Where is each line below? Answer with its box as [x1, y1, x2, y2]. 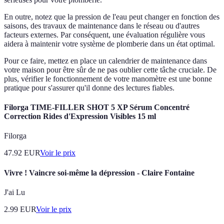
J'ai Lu [4, 187, 25, 196]
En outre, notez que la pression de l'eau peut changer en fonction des [4, 12, 219, 21]
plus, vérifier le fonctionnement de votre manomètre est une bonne [4, 74, 212, 83]
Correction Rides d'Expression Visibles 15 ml [4, 112, 156, 121]
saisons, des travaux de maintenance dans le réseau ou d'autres [4, 21, 199, 30]
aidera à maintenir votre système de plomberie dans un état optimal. [4, 39, 215, 48]
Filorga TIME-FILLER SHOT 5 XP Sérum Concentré [4, 103, 189, 112]
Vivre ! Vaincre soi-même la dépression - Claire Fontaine [4, 168, 194, 177]
